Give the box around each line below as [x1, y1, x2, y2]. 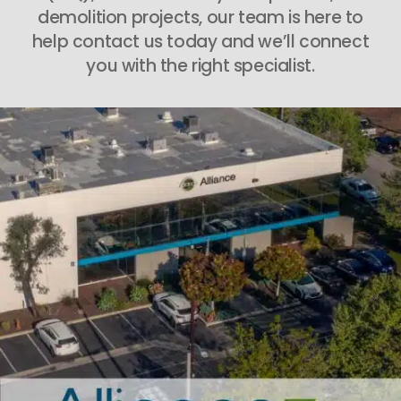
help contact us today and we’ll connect [31, 29, 370, 54]
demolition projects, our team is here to [37, 4, 363, 30]
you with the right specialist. [86, 53, 315, 78]
